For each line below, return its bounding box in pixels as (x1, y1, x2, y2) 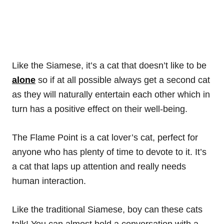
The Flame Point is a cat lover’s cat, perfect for (12, 132, 198, 143)
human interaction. (12, 176, 86, 186)
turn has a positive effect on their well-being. (12, 104, 187, 114)
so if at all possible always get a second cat (35, 75, 210, 85)
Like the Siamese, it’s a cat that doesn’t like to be (12, 60, 206, 71)
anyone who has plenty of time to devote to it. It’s (12, 147, 206, 157)
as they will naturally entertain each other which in (12, 89, 210, 100)
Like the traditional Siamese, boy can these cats (12, 204, 202, 215)
